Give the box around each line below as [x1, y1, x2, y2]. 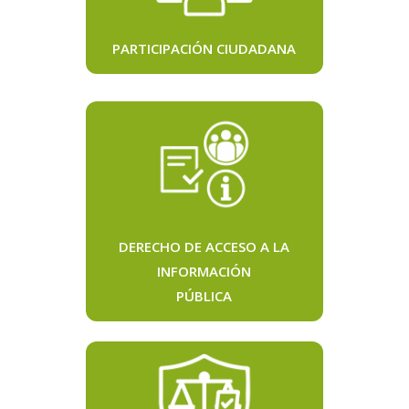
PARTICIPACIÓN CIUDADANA [112, 39, 297, 58]
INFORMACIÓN [157, 262, 252, 281]
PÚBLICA [176, 287, 233, 306]
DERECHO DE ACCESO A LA [119, 237, 290, 257]
